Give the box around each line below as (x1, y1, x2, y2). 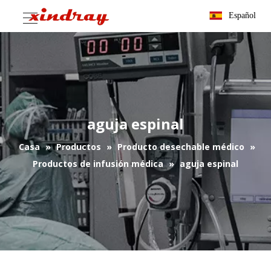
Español (229, 11, 256, 20)
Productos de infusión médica (33, 158, 163, 169)
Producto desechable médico (117, 141, 244, 152)
